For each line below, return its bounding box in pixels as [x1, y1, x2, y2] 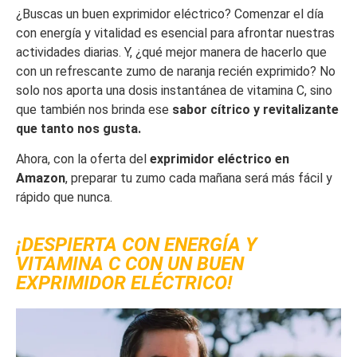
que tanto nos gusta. [16, 120, 141, 136]
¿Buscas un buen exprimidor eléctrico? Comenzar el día [16, 6, 324, 22]
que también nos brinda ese [16, 101, 172, 117]
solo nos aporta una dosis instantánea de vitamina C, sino [16, 82, 332, 98]
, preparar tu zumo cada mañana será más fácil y [65, 171, 332, 186]
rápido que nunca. [16, 190, 112, 206]
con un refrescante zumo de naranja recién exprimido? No [16, 63, 335, 79]
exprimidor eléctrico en [150, 151, 289, 167]
